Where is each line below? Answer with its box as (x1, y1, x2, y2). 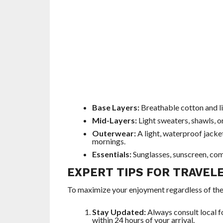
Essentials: (92, 149, 131, 159)
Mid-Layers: (92, 115, 137, 125)
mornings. (92, 136, 125, 146)
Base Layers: (92, 103, 139, 112)
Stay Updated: (92, 207, 146, 217)
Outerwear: (92, 128, 136, 138)
